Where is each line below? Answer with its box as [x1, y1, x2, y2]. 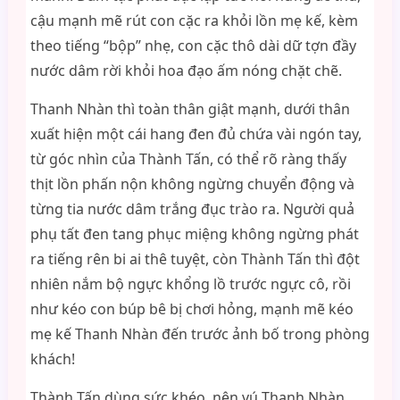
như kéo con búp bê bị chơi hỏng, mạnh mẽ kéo [29, 299, 354, 319]
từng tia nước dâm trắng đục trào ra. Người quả [29, 199, 354, 219]
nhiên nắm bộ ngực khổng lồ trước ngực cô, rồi [29, 274, 351, 294]
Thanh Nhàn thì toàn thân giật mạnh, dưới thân [29, 99, 350, 119]
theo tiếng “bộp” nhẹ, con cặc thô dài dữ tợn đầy [29, 36, 356, 55]
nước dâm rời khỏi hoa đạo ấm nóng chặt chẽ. [29, 61, 342, 80]
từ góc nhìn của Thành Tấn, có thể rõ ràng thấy [29, 149, 346, 169]
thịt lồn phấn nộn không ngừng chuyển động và [29, 174, 354, 194]
